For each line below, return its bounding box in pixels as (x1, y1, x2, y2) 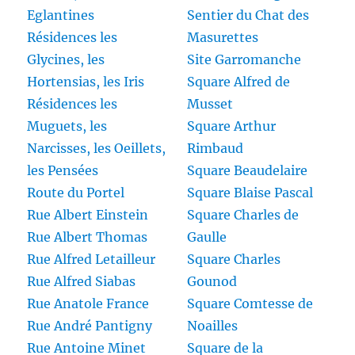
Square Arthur (187, 118, 276, 135)
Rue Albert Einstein (27, 207, 149, 223)
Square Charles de (187, 207, 299, 223)
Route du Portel (27, 185, 125, 201)
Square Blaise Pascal (187, 185, 313, 201)
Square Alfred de (187, 74, 290, 90)
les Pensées (27, 162, 99, 179)
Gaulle (187, 229, 227, 246)
